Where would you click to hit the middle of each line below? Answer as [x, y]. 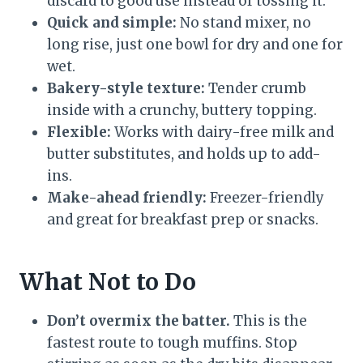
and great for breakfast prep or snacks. [183, 220]
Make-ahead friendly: [127, 198]
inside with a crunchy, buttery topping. [182, 111]
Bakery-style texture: [126, 89]
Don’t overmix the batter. [139, 321]
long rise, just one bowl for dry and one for [195, 45]
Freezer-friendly [265, 198]
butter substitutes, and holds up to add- [184, 154]
